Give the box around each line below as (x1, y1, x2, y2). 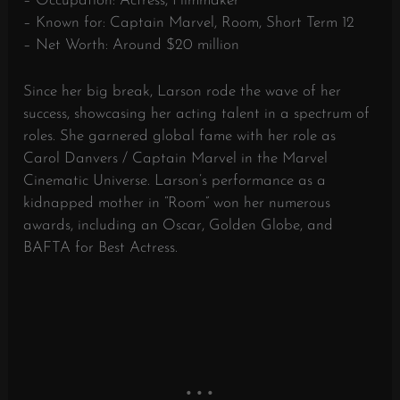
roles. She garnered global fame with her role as (23, 129, 337, 145)
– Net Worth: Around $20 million (23, 37, 240, 53)
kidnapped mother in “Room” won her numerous (23, 196, 331, 212)
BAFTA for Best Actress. (23, 240, 179, 256)
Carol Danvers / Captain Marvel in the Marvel (23, 151, 329, 167)
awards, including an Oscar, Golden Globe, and (23, 218, 334, 234)
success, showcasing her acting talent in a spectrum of (23, 106, 371, 122)
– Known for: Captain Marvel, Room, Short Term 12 (23, 15, 355, 30)
